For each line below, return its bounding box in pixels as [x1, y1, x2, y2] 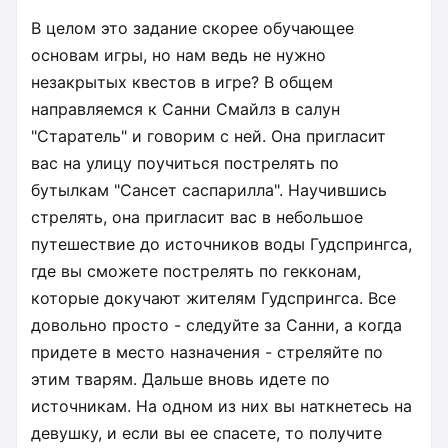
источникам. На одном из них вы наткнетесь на [31, 395, 412, 416]
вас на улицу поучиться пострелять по [31, 152, 339, 173]
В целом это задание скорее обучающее [31, 17, 354, 38]
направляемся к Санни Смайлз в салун [31, 98, 340, 119]
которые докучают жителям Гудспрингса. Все [31, 287, 396, 308]
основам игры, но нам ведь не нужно [31, 44, 326, 65]
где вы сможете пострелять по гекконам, [31, 260, 361, 281]
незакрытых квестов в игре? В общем [31, 71, 333, 92]
